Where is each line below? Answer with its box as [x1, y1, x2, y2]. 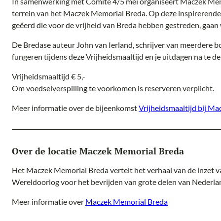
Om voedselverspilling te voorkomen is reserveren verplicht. [12, 83, 214, 93]
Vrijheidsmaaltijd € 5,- [12, 72, 85, 81]
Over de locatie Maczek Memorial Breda [12, 146, 184, 157]
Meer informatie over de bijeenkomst [12, 103, 139, 113]
